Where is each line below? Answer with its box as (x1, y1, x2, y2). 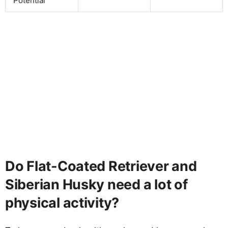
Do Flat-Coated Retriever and (5, 157, 197, 175)
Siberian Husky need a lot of (5, 176, 188, 193)
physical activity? (5, 194, 120, 211)
